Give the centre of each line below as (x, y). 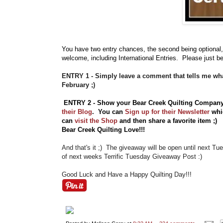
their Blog (77, 112)
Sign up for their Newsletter (167, 112)
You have (75, 49)
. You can (109, 112)
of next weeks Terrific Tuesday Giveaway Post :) (132, 157)
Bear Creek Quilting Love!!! (103, 130)
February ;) (80, 85)
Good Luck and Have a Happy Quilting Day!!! (127, 175)
